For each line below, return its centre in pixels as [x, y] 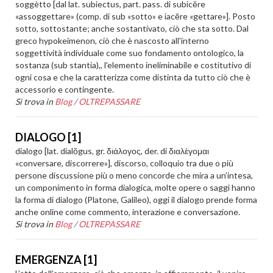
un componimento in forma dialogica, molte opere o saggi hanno [136, 187]
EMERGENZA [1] [56, 260]
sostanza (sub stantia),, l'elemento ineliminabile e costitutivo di [133, 65]
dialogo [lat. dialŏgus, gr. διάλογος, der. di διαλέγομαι [112, 151]
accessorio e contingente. [65, 89]
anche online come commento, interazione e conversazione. [128, 212]
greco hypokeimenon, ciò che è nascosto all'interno [112, 41]
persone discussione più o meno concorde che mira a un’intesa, [134, 175]
